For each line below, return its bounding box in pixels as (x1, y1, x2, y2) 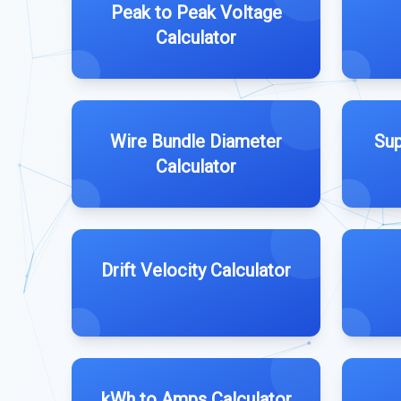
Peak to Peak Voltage (110, 2, 282, 23)
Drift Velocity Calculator (101, 260, 291, 281)
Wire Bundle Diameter (110, 131, 282, 152)
